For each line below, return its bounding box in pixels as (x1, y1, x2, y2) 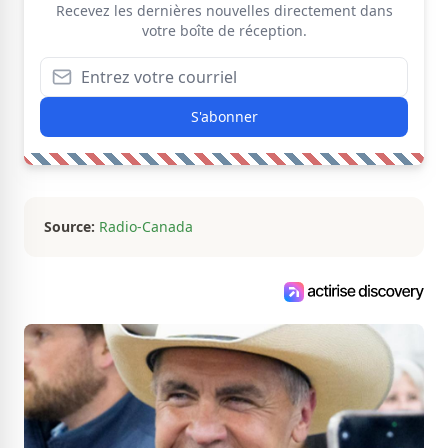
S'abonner (190, 107, 258, 126)
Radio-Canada (99, 217, 193, 236)
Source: (44, 217, 95, 236)
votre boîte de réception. (141, 21, 307, 40)
